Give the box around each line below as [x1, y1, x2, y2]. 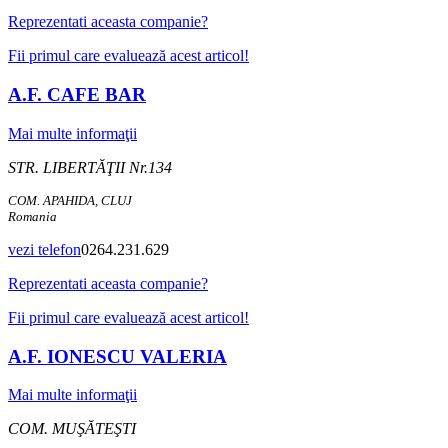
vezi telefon [8, 240, 81, 258]
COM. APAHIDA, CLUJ [8, 192, 132, 208]
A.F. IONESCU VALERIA [8, 345, 227, 367]
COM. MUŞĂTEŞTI [8, 420, 136, 438]
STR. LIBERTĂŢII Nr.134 [8, 158, 172, 176]
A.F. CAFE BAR [8, 84, 146, 106]
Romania [8, 208, 57, 224]
